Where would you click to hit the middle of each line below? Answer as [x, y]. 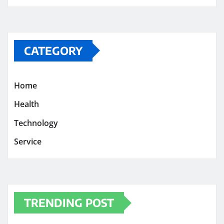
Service [28, 142]
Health [26, 104]
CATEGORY [53, 50]
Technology [36, 123]
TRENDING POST [69, 203]
